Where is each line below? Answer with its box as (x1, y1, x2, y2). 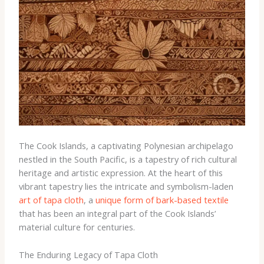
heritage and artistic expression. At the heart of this (18, 167, 223, 179)
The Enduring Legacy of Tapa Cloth (18, 248, 158, 260)
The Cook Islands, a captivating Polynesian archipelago (18, 140, 233, 152)
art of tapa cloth (18, 194, 84, 206)
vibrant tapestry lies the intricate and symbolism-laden (18, 180, 233, 193)
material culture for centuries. (18, 221, 135, 233)
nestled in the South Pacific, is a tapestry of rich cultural (18, 153, 237, 166)
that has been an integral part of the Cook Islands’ (18, 207, 216, 220)
